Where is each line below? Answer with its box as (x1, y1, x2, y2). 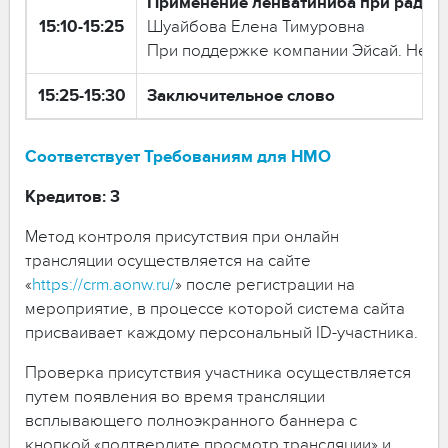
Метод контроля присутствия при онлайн (25, 226, 339, 247)
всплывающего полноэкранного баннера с (25, 410, 357, 431)
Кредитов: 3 (25, 186, 120, 207)
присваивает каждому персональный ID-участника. (25, 322, 418, 343)
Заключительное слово (147, 85, 335, 106)
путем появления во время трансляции (25, 386, 325, 407)
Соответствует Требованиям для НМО (25, 146, 331, 167)
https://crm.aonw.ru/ (32, 274, 175, 295)
